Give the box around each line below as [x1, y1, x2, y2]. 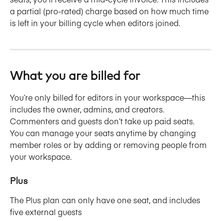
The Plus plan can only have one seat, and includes [10, 194, 202, 205]
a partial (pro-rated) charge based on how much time [10, 5, 211, 17]
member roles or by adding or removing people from [10, 139, 209, 150]
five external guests [10, 206, 82, 217]
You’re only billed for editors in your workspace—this [10, 92, 207, 103]
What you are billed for [10, 71, 140, 83]
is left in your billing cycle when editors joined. [10, 17, 180, 29]
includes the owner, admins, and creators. [10, 104, 166, 115]
